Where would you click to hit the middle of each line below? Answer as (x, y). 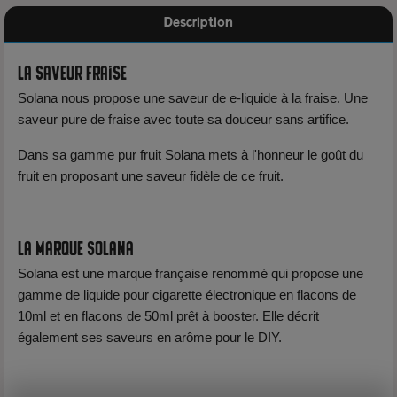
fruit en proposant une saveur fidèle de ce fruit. (151, 176)
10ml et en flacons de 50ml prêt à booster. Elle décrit (168, 316)
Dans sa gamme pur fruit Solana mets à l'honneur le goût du (191, 155)
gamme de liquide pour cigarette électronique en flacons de (187, 295)
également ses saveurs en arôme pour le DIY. (150, 337)
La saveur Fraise (72, 71)
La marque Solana (76, 246)
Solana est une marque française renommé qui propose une (191, 273)
